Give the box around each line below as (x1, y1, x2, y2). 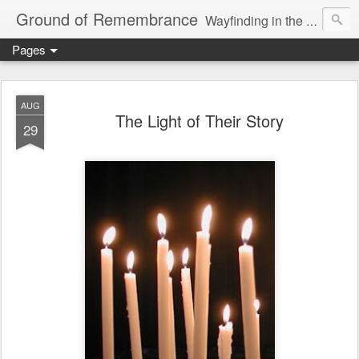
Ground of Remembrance (16, 7, 198, 30)
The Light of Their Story (115, 109, 284, 132)
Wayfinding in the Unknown (205, 11, 306, 30)
